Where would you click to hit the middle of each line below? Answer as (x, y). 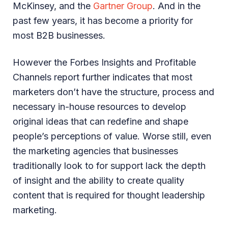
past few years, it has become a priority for (103, 20)
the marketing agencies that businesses (95, 151)
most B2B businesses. (59, 35)
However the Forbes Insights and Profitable (104, 62)
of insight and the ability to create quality (98, 180)
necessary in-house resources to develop (99, 106)
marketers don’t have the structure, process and (113, 92)
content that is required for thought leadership (109, 195)
